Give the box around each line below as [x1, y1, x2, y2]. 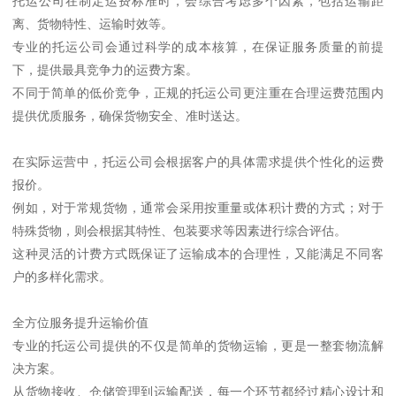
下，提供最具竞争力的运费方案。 [12, 62, 199, 77]
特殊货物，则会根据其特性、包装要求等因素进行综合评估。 [12, 223, 347, 238]
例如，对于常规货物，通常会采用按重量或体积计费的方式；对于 [12, 200, 384, 215]
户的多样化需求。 [12, 269, 112, 284]
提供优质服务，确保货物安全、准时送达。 [12, 108, 248, 123]
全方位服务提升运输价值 [12, 315, 149, 330]
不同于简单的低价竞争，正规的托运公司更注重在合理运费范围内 [12, 85, 384, 100]
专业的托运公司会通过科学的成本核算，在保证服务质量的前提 [12, 39, 384, 54]
